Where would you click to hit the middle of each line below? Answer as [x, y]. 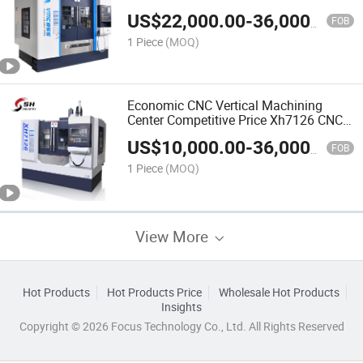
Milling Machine [173, 134]
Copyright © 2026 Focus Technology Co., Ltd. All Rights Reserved [181, 326]
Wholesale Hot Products [279, 292]
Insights [181, 307]
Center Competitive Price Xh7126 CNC [235, 120]
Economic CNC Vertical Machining [225, 105]
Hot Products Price [154, 292]
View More [174, 236]
